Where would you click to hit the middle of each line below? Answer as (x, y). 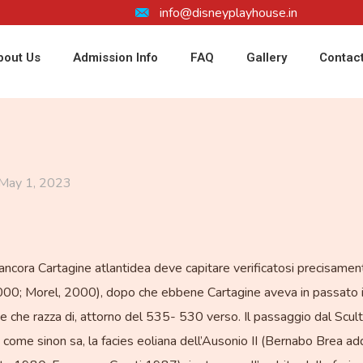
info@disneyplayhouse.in (228, 13)
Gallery (267, 58)
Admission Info (116, 58)
